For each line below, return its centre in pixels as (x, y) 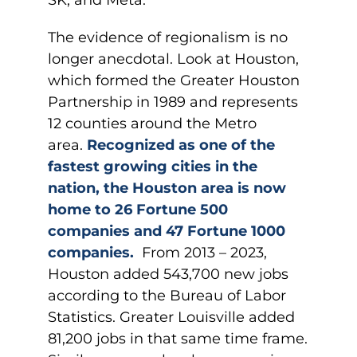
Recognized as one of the (181, 145)
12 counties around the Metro (152, 124)
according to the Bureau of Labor (167, 296)
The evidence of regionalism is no (168, 37)
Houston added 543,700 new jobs (168, 274)
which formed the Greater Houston (174, 80)
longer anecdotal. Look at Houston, (173, 59)
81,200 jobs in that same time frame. (178, 339)
